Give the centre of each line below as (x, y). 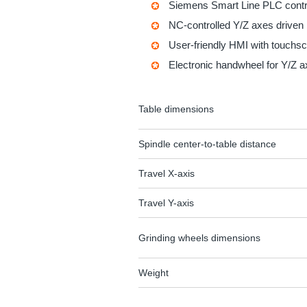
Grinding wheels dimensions (199, 237)
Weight (153, 272)
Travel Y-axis (166, 202)
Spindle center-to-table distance (207, 144)
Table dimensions (176, 109)
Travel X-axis (167, 173)
